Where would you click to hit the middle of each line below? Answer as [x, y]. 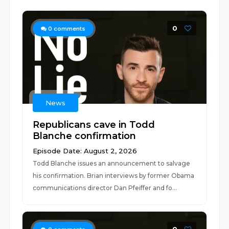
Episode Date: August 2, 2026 [85, 151]
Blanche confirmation [85, 136]
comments [69, 29]
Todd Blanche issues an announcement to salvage [112, 163]
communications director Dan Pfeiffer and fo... [105, 188]
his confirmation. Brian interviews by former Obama [114, 176]
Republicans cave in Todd [94, 125]
